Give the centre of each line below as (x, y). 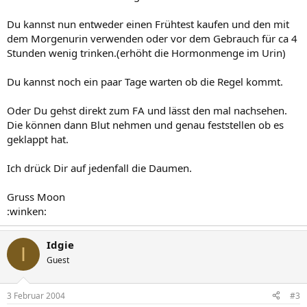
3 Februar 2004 (36, 295)
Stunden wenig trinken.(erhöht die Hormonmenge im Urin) (146, 53)
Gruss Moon (36, 197)
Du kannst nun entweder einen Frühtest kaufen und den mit (148, 24)
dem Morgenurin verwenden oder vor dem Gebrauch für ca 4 (152, 38)
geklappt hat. (38, 139)
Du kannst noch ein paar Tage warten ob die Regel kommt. (145, 82)
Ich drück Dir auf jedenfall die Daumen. (99, 168)
